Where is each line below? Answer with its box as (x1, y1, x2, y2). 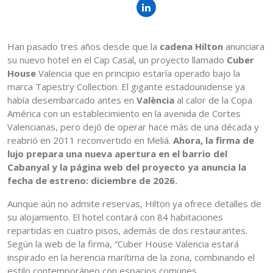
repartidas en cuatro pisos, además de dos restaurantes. (7, 224, 247, 237)
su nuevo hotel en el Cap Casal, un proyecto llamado (7, 54, 227, 66)
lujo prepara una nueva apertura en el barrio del (7, 147, 227, 160)
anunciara (225, 40, 264, 53)
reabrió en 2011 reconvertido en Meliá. (7, 134, 173, 147)
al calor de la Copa (177, 94, 252, 107)
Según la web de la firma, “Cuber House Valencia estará (7, 238, 239, 250)
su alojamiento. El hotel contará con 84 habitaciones (7, 211, 223, 224)
